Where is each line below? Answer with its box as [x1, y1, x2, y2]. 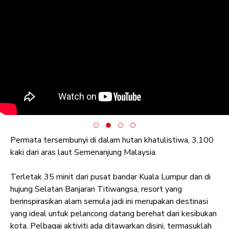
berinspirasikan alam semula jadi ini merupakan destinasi [10, 196, 208, 208]
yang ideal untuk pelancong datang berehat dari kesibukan [10, 208, 217, 220]
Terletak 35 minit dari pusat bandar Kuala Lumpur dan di [10, 171, 211, 183]
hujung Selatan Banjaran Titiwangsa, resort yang [10, 184, 182, 195]
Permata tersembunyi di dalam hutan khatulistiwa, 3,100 [10, 134, 214, 146]
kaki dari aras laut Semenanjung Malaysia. [10, 147, 157, 158]
